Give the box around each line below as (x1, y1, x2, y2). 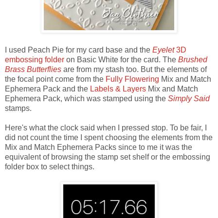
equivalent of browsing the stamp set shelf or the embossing (5, 152, 210, 161)
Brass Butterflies (5, 65, 63, 73)
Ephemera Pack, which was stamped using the (5, 94, 168, 103)
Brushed (178, 55, 207, 64)
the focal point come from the (5, 74, 106, 83)
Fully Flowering (106, 74, 159, 83)
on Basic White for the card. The (64, 55, 178, 64)
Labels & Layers (90, 84, 146, 93)
